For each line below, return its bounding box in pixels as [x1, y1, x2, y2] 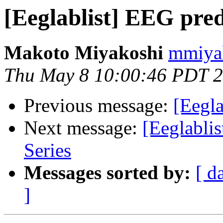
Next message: [24, 117, 142, 139]
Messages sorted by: [24, 162, 191, 184]
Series [24, 139, 71, 161]
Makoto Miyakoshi [4, 42, 163, 64]
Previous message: [24, 95, 173, 116]
